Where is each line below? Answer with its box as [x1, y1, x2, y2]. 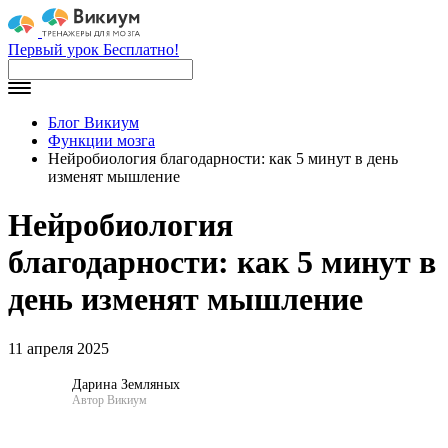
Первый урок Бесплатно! [8, 41, 179, 58]
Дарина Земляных [72, 377, 180, 393]
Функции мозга [48, 132, 155, 149]
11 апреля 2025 [8, 339, 109, 357]
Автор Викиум [72, 393, 147, 408]
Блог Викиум [48, 114, 139, 131]
